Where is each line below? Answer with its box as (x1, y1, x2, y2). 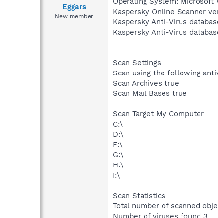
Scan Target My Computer (113, 109, 204, 118)
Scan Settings (113, 58, 161, 67)
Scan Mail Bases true (113, 89, 187, 98)
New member (54, 13, 93, 20)
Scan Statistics (113, 191, 165, 200)
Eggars (62, 2, 86, 12)
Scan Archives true (113, 78, 179, 88)
